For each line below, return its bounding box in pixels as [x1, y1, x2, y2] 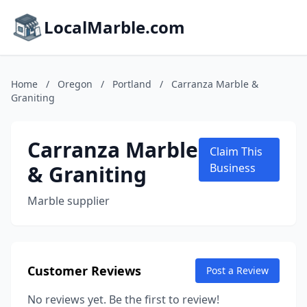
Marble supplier [27, 193, 110, 208]
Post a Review [206, 264, 269, 277]
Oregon [58, 77, 93, 90]
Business [210, 160, 256, 175]
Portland [112, 77, 151, 90]
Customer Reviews [27, 262, 141, 279]
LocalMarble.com [44, 16, 185, 38]
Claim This [210, 144, 263, 159]
